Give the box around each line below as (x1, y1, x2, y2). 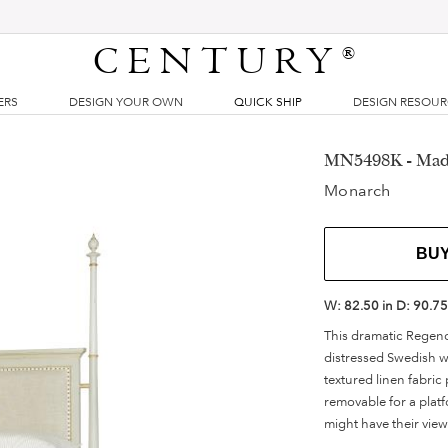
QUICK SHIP (234, 95, 302, 109)
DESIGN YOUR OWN (68, 95, 183, 109)
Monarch (324, 181, 391, 200)
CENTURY (93, 39, 343, 85)
